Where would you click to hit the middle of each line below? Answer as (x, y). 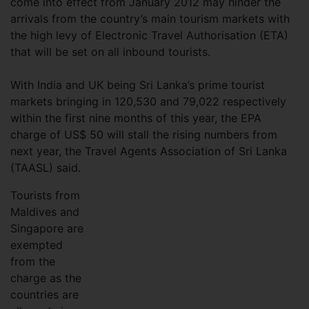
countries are (44, 295)
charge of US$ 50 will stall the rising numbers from (144, 134)
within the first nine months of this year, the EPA (136, 118)
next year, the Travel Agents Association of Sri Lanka (149, 151)
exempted (37, 245)
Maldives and (45, 212)
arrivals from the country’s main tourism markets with (150, 19)
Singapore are (47, 228)
